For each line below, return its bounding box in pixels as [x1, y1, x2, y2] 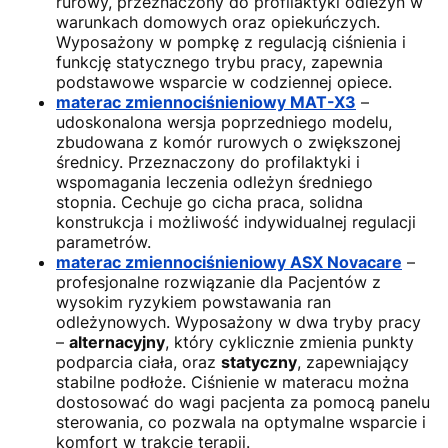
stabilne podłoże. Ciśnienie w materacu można [56, 372, 409, 393]
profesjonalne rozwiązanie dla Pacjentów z [56, 272, 381, 293]
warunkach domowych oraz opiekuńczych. [56, 12, 380, 33]
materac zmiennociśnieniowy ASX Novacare [56, 252, 402, 273]
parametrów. [56, 232, 151, 253]
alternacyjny [69, 332, 165, 353]
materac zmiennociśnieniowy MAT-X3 [56, 92, 356, 113]
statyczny [221, 352, 297, 373]
